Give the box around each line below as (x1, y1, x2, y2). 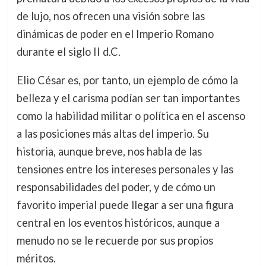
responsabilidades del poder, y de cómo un (16, 180, 216, 194)
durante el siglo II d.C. (16, 45, 121, 58)
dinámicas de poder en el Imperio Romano (16, 27, 214, 40)
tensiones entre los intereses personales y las (16, 163, 233, 176)
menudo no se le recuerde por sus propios (16, 234, 213, 248)
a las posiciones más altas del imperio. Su (16, 127, 209, 141)
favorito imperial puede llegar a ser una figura (16, 198, 233, 212)
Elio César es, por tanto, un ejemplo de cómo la (16, 74, 238, 87)
